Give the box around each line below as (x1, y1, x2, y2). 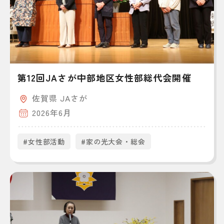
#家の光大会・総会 (81, 136, 145, 146)
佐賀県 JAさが (32, 92, 87, 104)
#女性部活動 (23, 136, 65, 146)
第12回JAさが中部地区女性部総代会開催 (17, 71, 191, 84)
